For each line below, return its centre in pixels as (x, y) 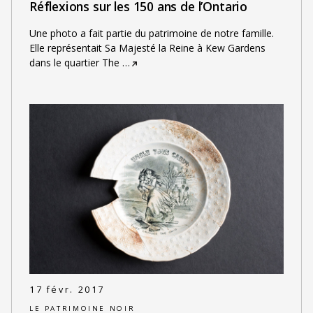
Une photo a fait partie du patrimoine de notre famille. (151, 34)
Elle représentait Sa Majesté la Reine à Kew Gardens (147, 48)
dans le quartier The (74, 63)
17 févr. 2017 (67, 290)
